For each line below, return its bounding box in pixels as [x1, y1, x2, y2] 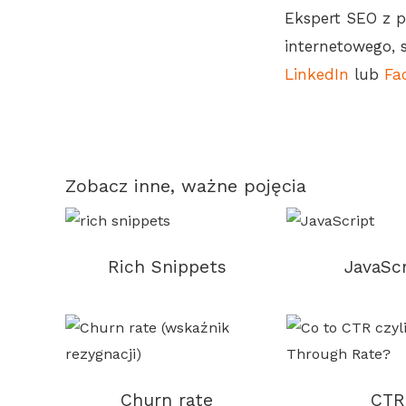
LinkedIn [285, 65, 349, 84]
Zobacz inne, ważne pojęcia [65, 174, 306, 197]
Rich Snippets [107, 256, 227, 278]
